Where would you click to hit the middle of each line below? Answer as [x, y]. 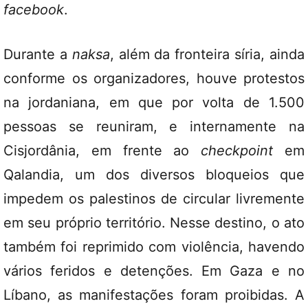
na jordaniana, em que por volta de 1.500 [154, 102]
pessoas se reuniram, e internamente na [154, 126]
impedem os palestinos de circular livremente [154, 198]
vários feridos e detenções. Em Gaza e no [154, 271]
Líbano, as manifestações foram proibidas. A [154, 295]
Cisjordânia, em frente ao [102, 150]
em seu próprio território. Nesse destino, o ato [154, 222]
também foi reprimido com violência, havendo [154, 246]
